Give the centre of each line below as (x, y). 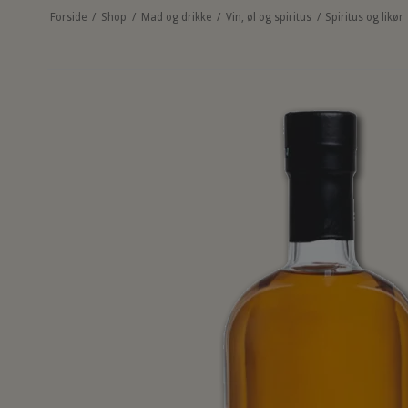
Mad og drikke (176, 18)
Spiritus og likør (365, 18)
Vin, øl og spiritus (268, 18)
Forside (68, 18)
